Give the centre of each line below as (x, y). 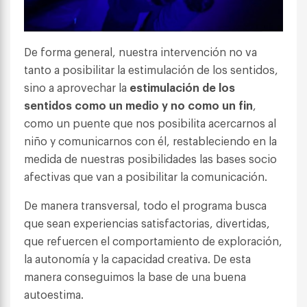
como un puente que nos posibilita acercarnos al (150, 123)
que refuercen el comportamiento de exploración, (153, 241)
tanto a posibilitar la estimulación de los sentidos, (151, 70)
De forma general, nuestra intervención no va (140, 52)
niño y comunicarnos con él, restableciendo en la (150, 141)
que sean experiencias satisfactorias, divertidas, (147, 223)
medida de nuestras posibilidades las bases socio (150, 159)
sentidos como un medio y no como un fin (138, 105)
